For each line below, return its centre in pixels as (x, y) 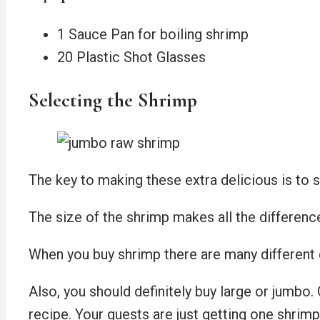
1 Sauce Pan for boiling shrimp (153, 34)
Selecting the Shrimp (113, 100)
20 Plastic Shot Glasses (131, 57)
